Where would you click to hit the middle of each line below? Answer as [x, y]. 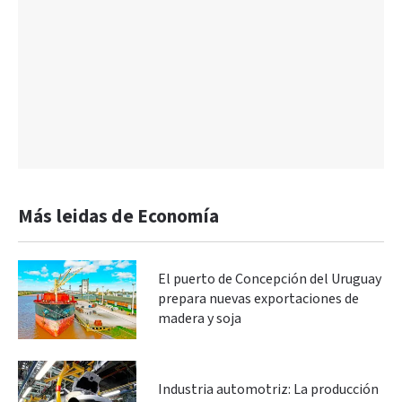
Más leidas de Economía [118, 216]
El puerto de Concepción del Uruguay [270, 279]
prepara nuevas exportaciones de [258, 299]
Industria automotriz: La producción [268, 389]
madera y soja [200, 319]
